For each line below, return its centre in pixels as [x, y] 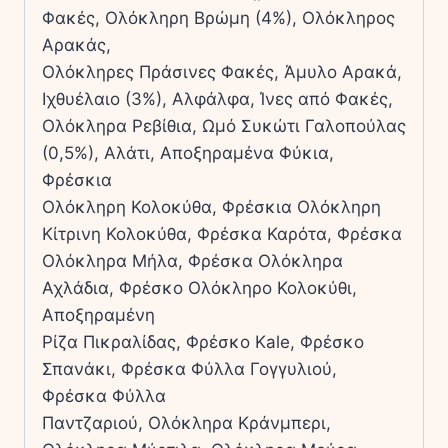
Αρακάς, [76, 44]
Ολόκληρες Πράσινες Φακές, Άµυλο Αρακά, [222, 71]
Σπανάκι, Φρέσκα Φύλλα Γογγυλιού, [189, 368]
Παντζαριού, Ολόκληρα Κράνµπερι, [186, 422]
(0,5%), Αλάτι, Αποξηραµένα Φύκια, [188, 152]
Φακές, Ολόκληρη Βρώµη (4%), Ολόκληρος [218, 17]
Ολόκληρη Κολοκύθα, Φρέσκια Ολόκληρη [211, 206]
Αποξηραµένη [98, 314]
